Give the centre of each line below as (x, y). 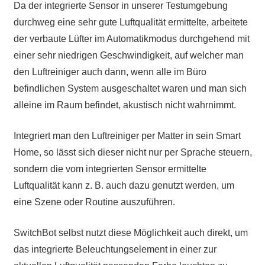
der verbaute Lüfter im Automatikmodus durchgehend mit (131, 39)
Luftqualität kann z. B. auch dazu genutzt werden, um (124, 186)
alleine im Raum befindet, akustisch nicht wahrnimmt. (125, 105)
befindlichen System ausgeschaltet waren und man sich (130, 89)
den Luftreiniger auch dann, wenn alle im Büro (110, 72)
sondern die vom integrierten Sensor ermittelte (110, 169)
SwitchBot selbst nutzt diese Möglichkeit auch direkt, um (130, 233)
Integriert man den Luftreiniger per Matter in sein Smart (127, 136)
